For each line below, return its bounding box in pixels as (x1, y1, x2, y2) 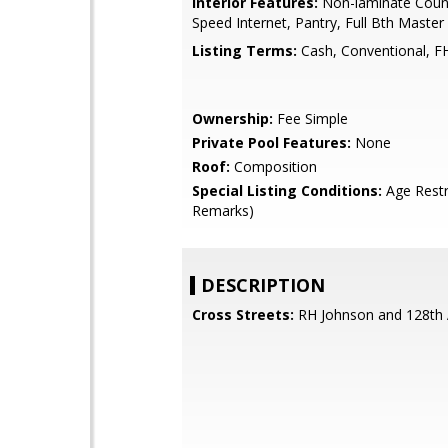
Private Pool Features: (192, 133, 351, 152)
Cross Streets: (192, 305, 294, 324)
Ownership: (192, 109, 273, 128)
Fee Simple (273, 109, 348, 128)
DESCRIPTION (201, 273, 325, 297)
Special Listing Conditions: (192, 181, 382, 200)
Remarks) (192, 201, 254, 220)
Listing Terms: (192, 41, 297, 60)
